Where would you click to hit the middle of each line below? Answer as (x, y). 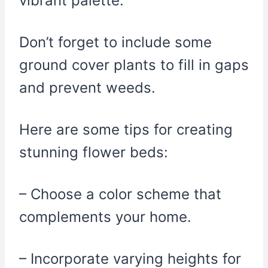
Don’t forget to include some (115, 42)
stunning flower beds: (94, 153)
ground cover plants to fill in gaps (134, 65)
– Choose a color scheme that (120, 194)
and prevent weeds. (87, 88)
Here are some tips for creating (126, 130)
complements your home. (105, 217)
